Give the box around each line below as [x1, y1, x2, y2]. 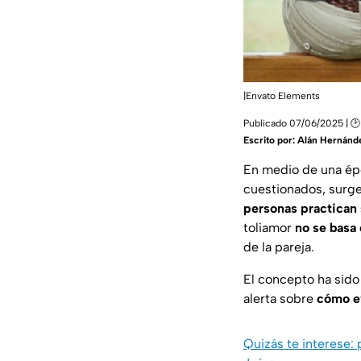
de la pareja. [243, 239, 314, 255]
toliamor [243, 220, 295, 236]
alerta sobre [243, 291, 317, 307]
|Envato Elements [243, 90, 320, 102]
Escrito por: [243, 135, 297, 147]
